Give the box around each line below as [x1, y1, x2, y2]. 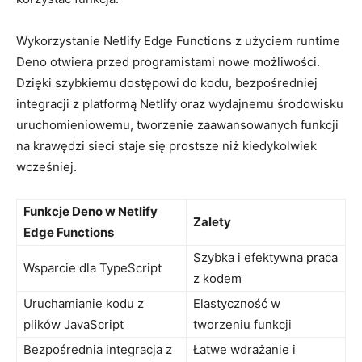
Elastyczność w [193, 295, 280, 311]
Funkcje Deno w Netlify [23, 203, 158, 219]
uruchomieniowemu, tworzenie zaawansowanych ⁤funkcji [16, 116, 339, 133]
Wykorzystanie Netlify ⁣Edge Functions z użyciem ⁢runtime [16, 32, 340, 48]
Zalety [193, 213, 231, 229]
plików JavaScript [23, 316, 124, 332]
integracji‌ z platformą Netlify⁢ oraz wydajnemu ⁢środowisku [16, 95, 343, 112]
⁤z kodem [193, 270, 242, 286]
